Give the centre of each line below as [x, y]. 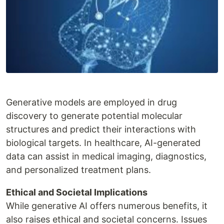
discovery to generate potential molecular [94, 115]
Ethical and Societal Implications [77, 192]
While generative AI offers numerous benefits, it [107, 205]
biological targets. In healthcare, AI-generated [103, 142]
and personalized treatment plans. [78, 169]
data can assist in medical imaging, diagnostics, [106, 156]
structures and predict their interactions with [101, 129]
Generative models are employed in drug [91, 102]
